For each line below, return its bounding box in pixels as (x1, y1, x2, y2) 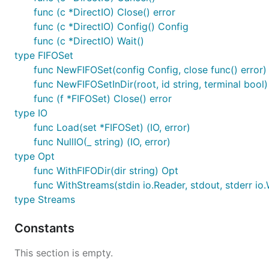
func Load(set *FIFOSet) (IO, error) (34, 121, 190, 133)
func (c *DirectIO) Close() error (34, 6, 175, 18)
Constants (14, 221, 77, 235)
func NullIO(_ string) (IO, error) (34, 136, 171, 148)
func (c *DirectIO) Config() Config (34, 20, 189, 32)
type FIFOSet (14, 49, 73, 61)
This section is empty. (14, 247, 113, 259)
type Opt (14, 150, 55, 162)
